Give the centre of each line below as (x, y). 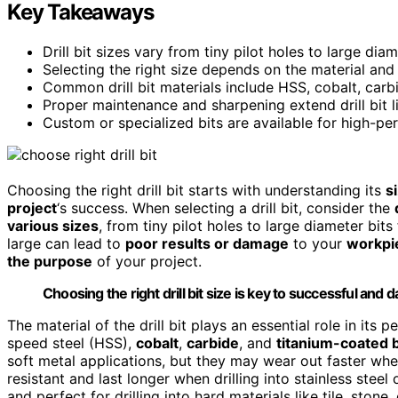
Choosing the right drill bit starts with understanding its (196, 190)
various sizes (53, 225)
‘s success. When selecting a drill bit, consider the (226, 207)
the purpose (50, 261)
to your (318, 243)
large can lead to (66, 243)
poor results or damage (207, 243)
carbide (213, 342)
